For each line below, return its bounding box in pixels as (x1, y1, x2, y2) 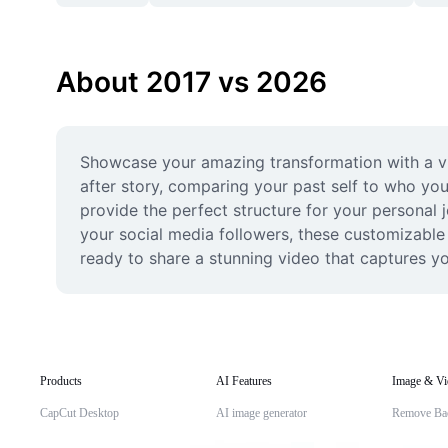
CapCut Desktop (40, 406, 119, 420)
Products (40, 374, 82, 388)
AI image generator (216, 406, 307, 420)
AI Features (216, 374, 272, 388)
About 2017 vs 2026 (56, 65, 327, 99)
